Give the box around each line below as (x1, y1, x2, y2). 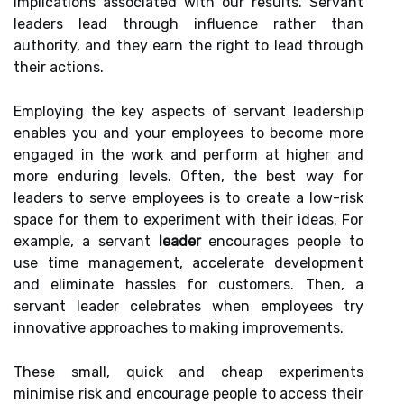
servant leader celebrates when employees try (14, 298, 363, 315)
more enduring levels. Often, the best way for (14, 168, 363, 185)
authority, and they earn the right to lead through (14, 37, 363, 54)
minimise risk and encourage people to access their (14, 385, 363, 402)
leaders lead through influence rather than (14, 15, 363, 32)
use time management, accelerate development (14, 254, 363, 271)
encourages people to (200, 233, 363, 250)
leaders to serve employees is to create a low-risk (14, 189, 363, 207)
